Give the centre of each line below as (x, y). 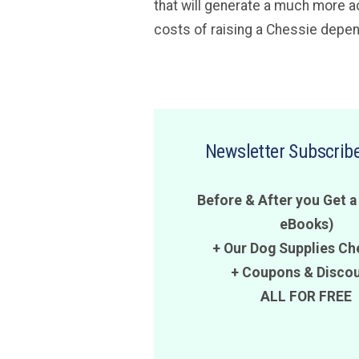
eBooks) (306, 224)
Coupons (271, 272)
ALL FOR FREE (306, 296)
